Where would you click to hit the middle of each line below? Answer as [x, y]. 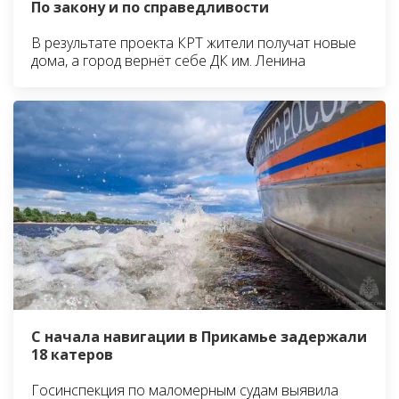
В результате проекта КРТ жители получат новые [194, 43]
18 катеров [72, 355]
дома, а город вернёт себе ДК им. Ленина [168, 61]
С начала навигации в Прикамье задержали [199, 337]
